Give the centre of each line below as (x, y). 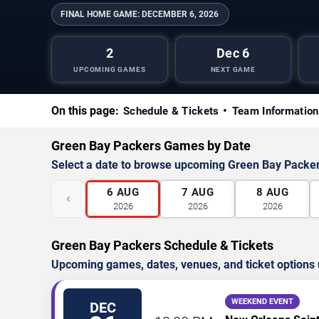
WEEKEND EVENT (262, 302)
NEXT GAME (233, 70)
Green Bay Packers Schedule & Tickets (162, 246)
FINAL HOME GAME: (100, 15)
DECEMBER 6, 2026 (180, 15)
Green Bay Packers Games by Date (151, 146)
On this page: (85, 111)
